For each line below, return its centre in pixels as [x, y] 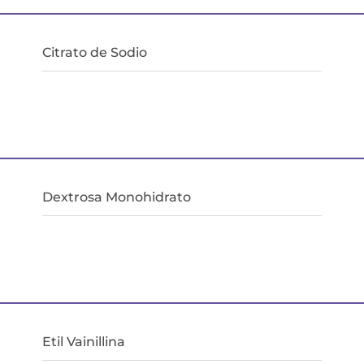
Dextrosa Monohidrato [117, 197]
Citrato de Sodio [95, 52]
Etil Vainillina [84, 341]
